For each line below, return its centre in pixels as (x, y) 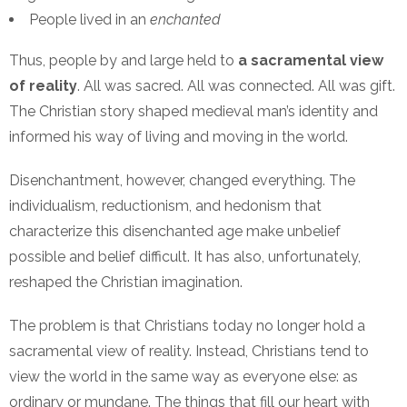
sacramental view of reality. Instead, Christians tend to (189, 352)
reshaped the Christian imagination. (126, 283)
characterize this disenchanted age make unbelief (175, 232)
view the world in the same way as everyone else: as (184, 377)
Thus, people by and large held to (124, 61)
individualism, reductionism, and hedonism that (165, 206)
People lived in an (89, 20)
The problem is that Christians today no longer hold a (187, 326)
